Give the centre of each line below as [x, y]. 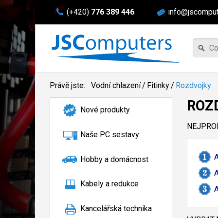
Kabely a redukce [109, 184]
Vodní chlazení [116, 85]
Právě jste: [68, 85]
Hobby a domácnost [114, 159]
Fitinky [158, 85]
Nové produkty [105, 110]
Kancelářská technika [116, 209]
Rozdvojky [193, 85]
